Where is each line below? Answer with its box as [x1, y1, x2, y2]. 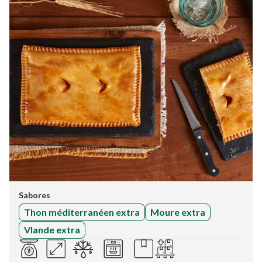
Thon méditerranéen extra [24, 206, 140, 218]
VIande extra [24, 223, 80, 235]
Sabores [19, 189, 50, 200]
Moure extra [150, 206, 205, 218]
